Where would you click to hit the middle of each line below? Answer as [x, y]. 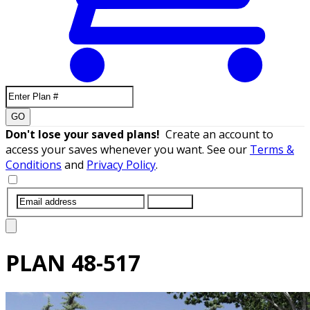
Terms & [272, 149]
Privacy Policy [121, 164]
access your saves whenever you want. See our [128, 149]
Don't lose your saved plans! [85, 134]
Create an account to [219, 134]
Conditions [34, 164]
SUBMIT [170, 201]
